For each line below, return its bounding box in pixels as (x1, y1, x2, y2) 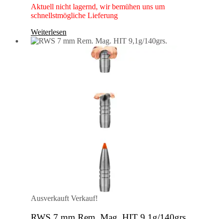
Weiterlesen (31, 28, 66, 37)
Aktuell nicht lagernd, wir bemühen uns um (31, 2, 165, 11)
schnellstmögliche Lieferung (31, 11, 118, 20)
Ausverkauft (31, 194, 69, 203)
